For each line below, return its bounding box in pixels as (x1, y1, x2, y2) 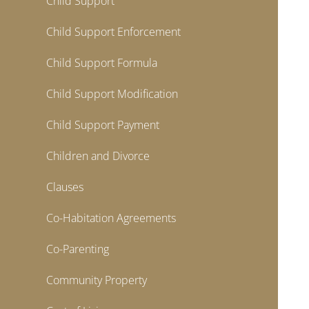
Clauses (46, 179, 84, 195)
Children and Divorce (46, 148, 150, 163)
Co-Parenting (46, 241, 110, 257)
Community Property (46, 272, 148, 288)
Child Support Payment (46, 117, 160, 132)
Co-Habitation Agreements (46, 210, 177, 226)
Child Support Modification (46, 86, 179, 101)
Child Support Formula (46, 55, 158, 70)
